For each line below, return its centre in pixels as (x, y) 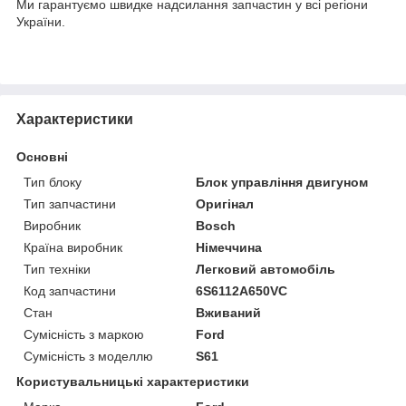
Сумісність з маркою (84, 334)
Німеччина (229, 247)
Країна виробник (73, 247)
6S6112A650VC (242, 290)
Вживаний (229, 312)
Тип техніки (57, 269)
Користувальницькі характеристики (133, 381)
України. (41, 21)
